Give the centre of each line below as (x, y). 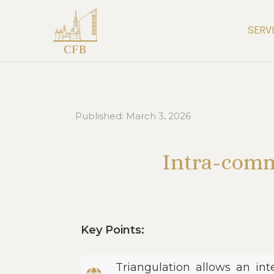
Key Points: (113, 230)
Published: (101, 116)
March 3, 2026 (158, 116)
